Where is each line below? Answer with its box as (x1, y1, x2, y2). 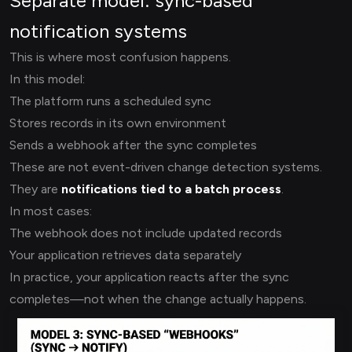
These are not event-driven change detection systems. (9, 159, 322, 174)
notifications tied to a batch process (61, 181, 281, 196)
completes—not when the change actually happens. (9, 291, 306, 306)
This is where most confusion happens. (9, 49, 231, 64)
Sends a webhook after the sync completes (9, 137, 257, 152)
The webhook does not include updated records (9, 225, 282, 240)
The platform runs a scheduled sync (9, 93, 211, 108)
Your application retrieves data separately (9, 247, 241, 262)
